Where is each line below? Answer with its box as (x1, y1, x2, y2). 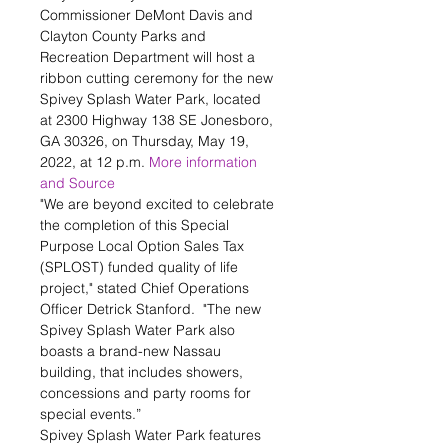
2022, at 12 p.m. (40, 153, 149, 171)
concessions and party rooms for (40, 384, 255, 402)
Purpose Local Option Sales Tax (40, 237, 248, 255)
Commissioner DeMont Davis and (40, 6, 257, 24)
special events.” (40, 405, 141, 423)
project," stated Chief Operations (40, 279, 253, 297)
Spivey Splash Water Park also (40, 321, 239, 339)
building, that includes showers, (40, 363, 247, 381)
